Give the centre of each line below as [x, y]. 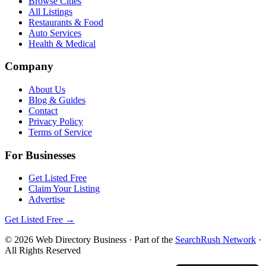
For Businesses [40, 155]
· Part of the [151, 240]
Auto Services [55, 33]
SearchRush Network [216, 240]
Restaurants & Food [66, 22]
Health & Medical [62, 43]
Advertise [47, 199]
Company [29, 66]
